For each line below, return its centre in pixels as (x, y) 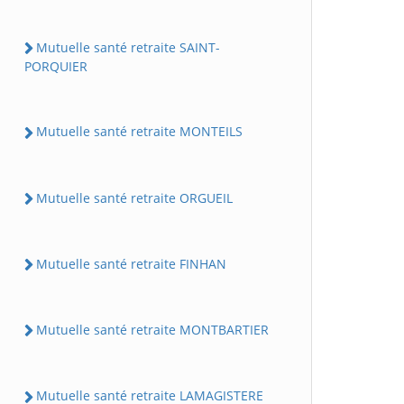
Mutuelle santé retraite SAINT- (128, 47)
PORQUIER (56, 67)
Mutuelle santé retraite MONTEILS (139, 132)
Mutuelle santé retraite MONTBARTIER (152, 330)
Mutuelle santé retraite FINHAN (131, 263)
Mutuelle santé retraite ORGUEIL (134, 197)
